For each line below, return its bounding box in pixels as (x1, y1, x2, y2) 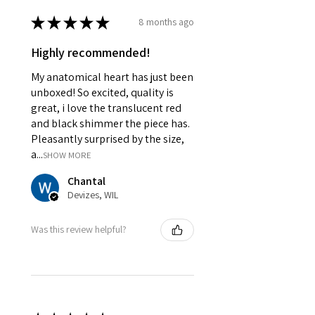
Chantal (67, 173, 105, 188)
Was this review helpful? (31, 223, 127, 236)
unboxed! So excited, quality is (31, 84, 174, 100)
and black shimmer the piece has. (31, 115, 190, 131)
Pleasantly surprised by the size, (31, 131, 184, 146)
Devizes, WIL (67, 188, 118, 201)
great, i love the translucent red (31, 100, 181, 115)
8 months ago (139, 15, 194, 29)
